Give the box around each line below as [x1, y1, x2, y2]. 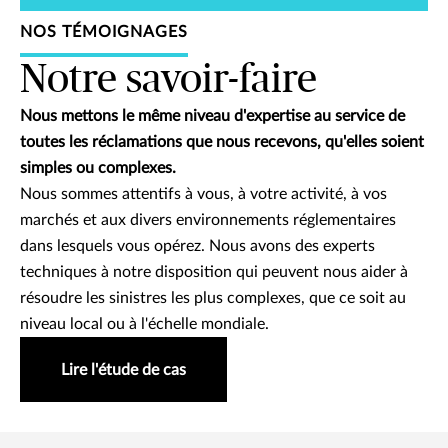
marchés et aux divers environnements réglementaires [20, 211, 396, 228]
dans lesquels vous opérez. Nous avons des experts [20, 237, 375, 254]
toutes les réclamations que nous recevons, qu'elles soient [20, 133, 424, 150]
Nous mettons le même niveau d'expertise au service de [20, 107, 405, 124]
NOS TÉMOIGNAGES [20, 23, 188, 40]
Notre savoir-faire [20, 59, 317, 100]
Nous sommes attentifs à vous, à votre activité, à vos [20, 185, 387, 202]
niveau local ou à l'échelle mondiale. [20, 315, 269, 332]
